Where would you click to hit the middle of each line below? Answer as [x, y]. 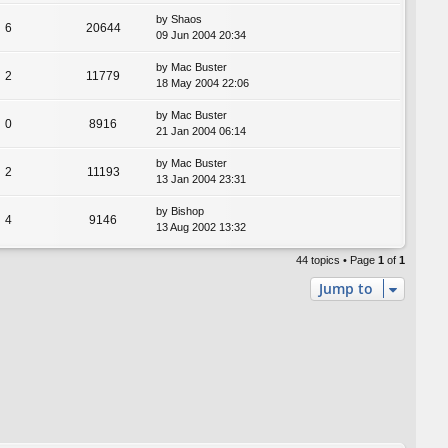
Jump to [346, 289]
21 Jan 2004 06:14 [201, 131]
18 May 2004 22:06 [202, 83]
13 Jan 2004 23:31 [201, 179]
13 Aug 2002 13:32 [201, 227]
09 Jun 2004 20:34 [201, 35]
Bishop [187, 211]
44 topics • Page [337, 260]
